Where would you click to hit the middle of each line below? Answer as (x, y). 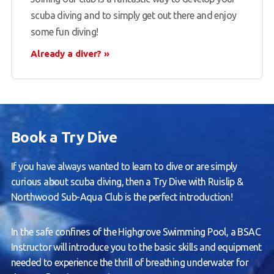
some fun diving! (64, 32)
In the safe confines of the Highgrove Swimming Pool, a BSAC (136, 232)
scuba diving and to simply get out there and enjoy (133, 16)
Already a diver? (66, 54)
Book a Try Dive (64, 138)
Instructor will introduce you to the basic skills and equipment (136, 247)
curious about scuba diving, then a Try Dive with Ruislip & (127, 182)
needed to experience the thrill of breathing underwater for (130, 263)
